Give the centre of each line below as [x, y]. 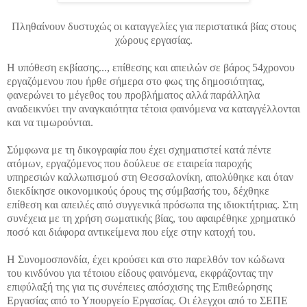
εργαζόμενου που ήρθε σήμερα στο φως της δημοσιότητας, [136, 81]
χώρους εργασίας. [153, 40]
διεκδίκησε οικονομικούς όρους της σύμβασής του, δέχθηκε [138, 191]
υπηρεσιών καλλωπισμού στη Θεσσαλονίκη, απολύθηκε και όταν [150, 177]
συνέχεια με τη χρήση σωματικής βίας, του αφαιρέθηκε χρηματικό [151, 218]
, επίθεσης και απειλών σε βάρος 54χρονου [201, 67]
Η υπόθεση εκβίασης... [57, 67]
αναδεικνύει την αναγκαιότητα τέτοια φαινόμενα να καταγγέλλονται [153, 108]
